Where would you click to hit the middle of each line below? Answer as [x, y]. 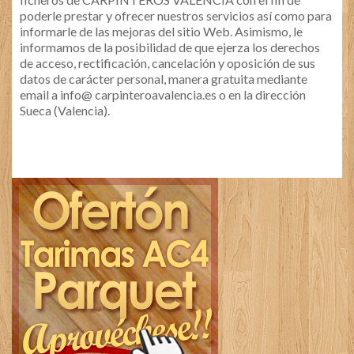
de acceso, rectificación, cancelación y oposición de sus [168, 63]
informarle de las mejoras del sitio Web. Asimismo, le [161, 31]
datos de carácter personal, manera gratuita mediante [164, 79]
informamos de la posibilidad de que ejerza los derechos [170, 47]
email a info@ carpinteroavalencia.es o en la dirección [163, 94]
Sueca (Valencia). [65, 110]
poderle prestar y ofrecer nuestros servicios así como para [176, 15]
